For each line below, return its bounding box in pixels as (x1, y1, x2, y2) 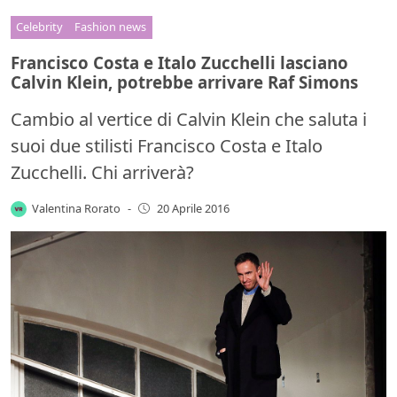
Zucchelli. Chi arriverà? (11, 160, 194, 184)
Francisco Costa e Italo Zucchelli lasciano (11, 51, 348, 74)
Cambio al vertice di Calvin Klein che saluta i (11, 106, 367, 131)
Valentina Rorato (32, 199, 121, 216)
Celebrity (16, 19, 64, 35)
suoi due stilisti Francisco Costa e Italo (11, 133, 323, 158)
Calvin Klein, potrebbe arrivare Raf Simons (11, 70, 358, 93)
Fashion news (74, 19, 147, 35)
